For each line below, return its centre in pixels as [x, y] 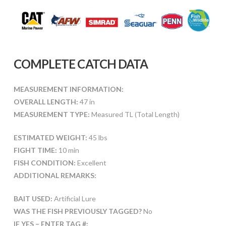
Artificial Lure [74, 198]
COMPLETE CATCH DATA [81, 64]
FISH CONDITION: [44, 162]
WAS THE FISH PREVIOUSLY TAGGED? [78, 211]
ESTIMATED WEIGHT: [50, 137]
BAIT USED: [33, 198]
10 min [68, 150]
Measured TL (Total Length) [134, 114]
